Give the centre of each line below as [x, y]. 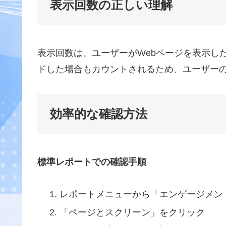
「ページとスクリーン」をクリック [132, 212]
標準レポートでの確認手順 [92, 162]
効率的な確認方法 [99, 114]
